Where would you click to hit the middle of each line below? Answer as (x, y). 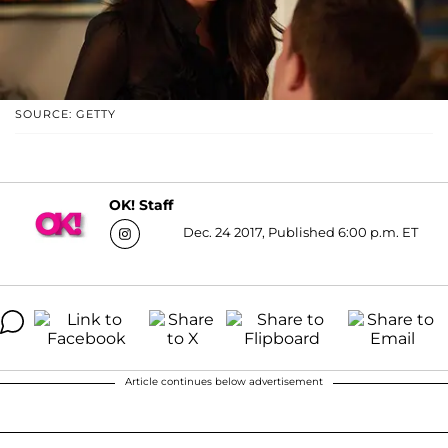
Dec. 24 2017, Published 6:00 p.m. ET (300, 231)
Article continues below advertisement (224, 381)
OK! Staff (141, 205)
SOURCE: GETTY (65, 113)
